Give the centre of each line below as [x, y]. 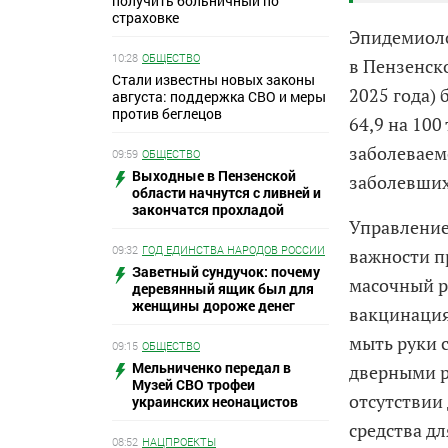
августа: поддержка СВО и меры [219, 96]
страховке [145, 17]
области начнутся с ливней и [226, 192]
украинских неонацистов [215, 401]
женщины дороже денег [213, 305]
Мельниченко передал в [211, 367]
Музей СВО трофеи [193, 384]
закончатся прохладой [208, 209]
